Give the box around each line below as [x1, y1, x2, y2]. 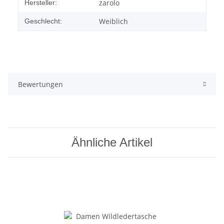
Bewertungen [18, 79, 63, 89]
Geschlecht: [24, 17, 62, 25]
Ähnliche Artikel [71, 135, 152, 149]
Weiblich [99, 16, 128, 26]
